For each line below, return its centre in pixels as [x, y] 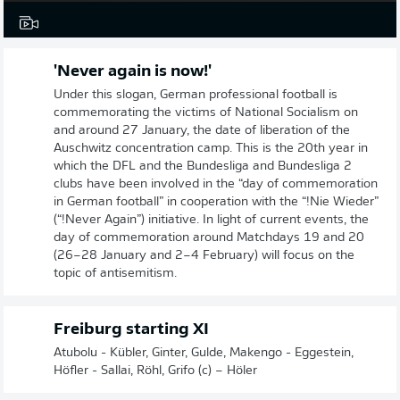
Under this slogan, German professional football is [196, 95]
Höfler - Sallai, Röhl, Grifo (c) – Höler [155, 371]
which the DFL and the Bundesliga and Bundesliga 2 [203, 167]
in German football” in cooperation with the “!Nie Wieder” [216, 202]
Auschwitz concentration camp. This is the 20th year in [211, 149]
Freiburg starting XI [131, 330]
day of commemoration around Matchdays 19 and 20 [209, 238]
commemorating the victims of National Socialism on [206, 113]
